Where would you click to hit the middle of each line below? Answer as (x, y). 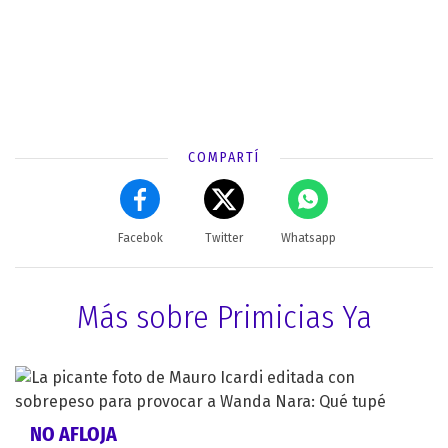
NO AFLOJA (73, 433)
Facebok (140, 237)
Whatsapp (308, 237)
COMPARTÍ (224, 157)
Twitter (224, 237)
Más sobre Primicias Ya (224, 316)
